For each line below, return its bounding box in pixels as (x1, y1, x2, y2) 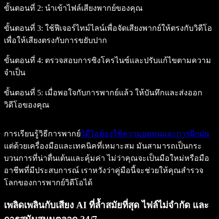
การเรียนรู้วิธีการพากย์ (4, 130, 81, 138)
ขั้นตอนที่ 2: (4, 4, 43, 13)
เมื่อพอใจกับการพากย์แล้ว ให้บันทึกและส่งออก (43, 88, 202, 97)
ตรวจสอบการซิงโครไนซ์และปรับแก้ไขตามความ (43, 56, 211, 65)
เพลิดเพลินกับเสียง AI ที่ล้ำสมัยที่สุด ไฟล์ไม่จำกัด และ (4, 199, 209, 210)
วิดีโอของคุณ (4, 101, 49, 109)
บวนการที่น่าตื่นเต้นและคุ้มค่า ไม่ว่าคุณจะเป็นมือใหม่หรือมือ (4, 154, 209, 163)
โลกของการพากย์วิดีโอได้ (4, 178, 92, 187)
